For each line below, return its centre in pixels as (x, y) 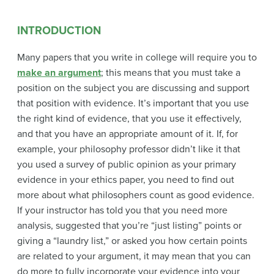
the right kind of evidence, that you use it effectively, (129, 119)
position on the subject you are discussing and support (133, 88)
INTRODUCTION (59, 30)
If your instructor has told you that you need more (122, 211)
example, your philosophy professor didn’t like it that (129, 150)
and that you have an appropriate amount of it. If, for (128, 134)
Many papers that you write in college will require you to (137, 58)
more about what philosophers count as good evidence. (136, 195)
